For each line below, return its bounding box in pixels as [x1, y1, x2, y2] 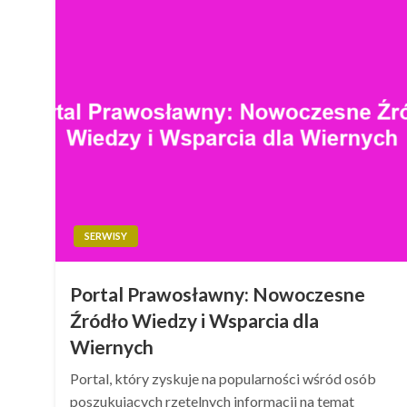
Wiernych [70, 335, 154, 358]
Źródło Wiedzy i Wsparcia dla [70, 309, 320, 332]
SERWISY [84, 230, 128, 242]
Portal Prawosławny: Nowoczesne [70, 283, 366, 305]
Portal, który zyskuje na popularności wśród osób [70, 370, 377, 387]
